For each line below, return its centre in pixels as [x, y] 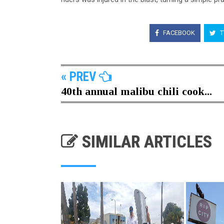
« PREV [80, 77]
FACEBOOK [178, 32]
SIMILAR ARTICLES [145, 142]
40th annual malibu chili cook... [136, 91]
